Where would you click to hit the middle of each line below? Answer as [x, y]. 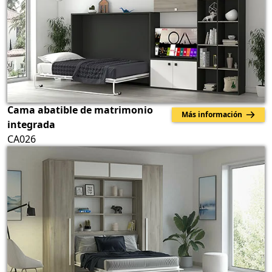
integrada [31, 125]
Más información [214, 115]
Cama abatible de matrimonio [80, 110]
